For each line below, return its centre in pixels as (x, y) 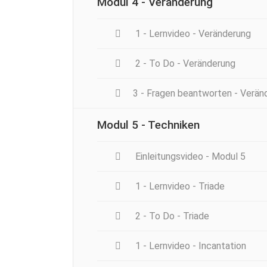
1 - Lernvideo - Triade (179, 186)
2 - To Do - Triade (171, 216)
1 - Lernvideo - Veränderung (192, 33)
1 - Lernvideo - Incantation (190, 246)
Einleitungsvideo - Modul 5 (189, 156)
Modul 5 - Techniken (148, 125)
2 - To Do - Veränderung (184, 63)
